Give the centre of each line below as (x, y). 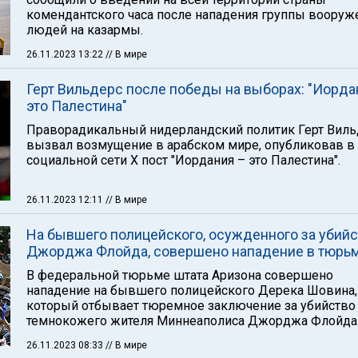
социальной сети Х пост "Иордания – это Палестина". (183, 160)
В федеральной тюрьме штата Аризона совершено (180, 275)
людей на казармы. (85, 30)
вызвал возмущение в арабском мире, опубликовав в (191, 145)
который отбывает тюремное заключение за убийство (191, 306)
